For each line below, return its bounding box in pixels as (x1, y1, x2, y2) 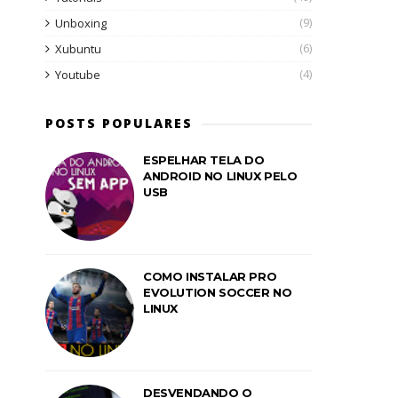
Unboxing (55, 15, 107, 31)
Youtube (55, 67, 100, 83)
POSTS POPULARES (45, 115, 193, 131)
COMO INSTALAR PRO (143, 269, 277, 283)
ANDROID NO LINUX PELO (143, 169, 298, 183)
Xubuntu (55, 41, 101, 57)
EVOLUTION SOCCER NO (143, 285, 292, 299)
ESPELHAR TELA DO (143, 153, 265, 167)
